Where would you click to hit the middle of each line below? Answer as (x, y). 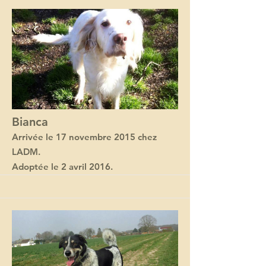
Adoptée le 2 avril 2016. (62, 167)
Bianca (30, 122)
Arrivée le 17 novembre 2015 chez (84, 137)
